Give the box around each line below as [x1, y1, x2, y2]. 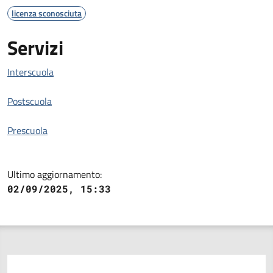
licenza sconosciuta [12, 6, 82, 19]
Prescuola [7, 122, 48, 138]
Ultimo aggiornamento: [7, 166, 102, 182]
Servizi [7, 32, 63, 62]
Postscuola [7, 93, 52, 108]
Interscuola [7, 64, 54, 79]
